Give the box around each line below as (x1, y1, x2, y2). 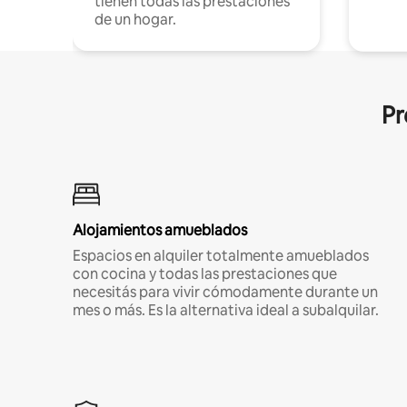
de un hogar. (94, 9, 176, 29)
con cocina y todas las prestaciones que (73, 263, 337, 283)
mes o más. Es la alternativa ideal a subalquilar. (73, 300, 379, 320)
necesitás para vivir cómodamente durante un (73, 282, 378, 302)
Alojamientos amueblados (73, 220, 247, 240)
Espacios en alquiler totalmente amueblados (73, 245, 369, 265)
